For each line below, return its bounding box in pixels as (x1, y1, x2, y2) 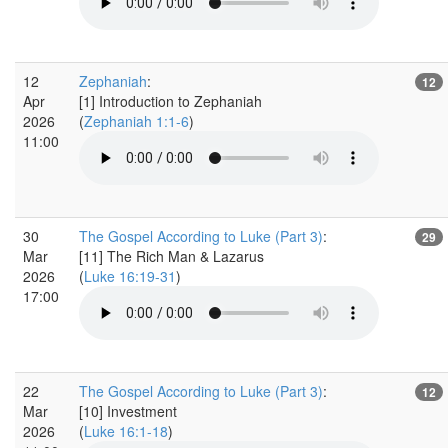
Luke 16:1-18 (84, 420, 168, 441)
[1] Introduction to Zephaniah (79, 90, 262, 111)
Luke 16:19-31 (84, 265, 176, 286)
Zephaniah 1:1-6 (84, 110, 189, 131)
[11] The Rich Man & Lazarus (79, 245, 264, 266)
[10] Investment (79, 400, 177, 421)
